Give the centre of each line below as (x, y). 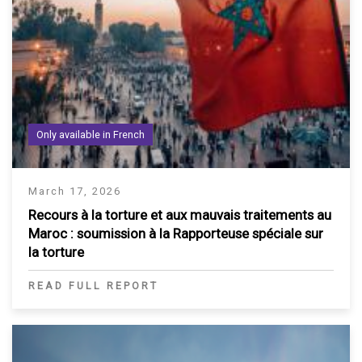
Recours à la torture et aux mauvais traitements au (180, 215)
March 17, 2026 (75, 192)
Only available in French (90, 135)
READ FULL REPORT (93, 286)
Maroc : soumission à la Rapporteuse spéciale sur (176, 234)
